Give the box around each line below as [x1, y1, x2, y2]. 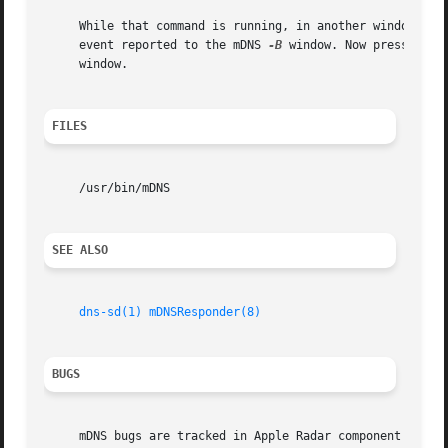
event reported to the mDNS [44, 38, 269, 53]
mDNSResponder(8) [149, 305, 262, 320]
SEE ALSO [52, 243, 109, 258]
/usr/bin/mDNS [44, 181, 171, 196]
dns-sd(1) [79, 305, 143, 320]
